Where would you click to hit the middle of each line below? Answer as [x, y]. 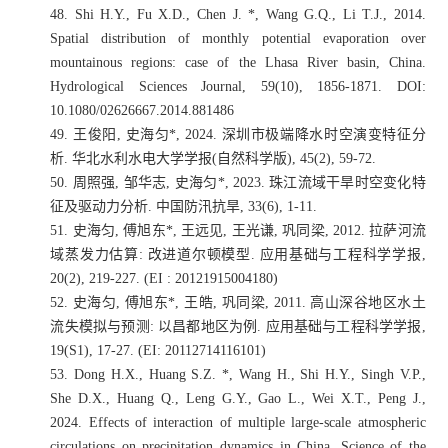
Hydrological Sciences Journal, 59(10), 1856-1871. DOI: [238, 86]
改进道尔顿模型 [199, 254]
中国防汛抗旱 [198, 206]
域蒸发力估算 [94, 254]
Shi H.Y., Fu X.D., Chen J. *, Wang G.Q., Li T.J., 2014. [250, 14]
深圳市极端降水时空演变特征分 [323, 134]
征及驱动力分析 [99, 206]
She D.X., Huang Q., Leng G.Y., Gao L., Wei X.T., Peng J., [238, 398]
